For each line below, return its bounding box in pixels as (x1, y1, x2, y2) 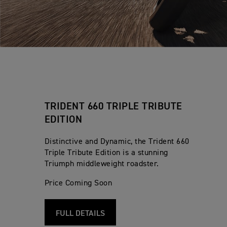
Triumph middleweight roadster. (44, 160, 159, 169)
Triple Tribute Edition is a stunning (44, 149, 168, 158)
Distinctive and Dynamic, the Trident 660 (44, 138, 190, 146)
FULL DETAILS (55, 210, 105, 218)
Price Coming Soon (44, 179, 112, 188)
